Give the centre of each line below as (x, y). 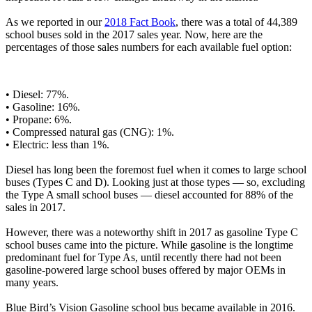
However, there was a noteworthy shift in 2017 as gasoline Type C (152, 233)
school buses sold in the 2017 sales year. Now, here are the (134, 35)
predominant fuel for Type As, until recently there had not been (143, 258)
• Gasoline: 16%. (43, 107)
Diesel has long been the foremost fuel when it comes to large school (156, 170)
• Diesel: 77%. (37, 95)
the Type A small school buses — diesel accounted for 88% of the (149, 195)
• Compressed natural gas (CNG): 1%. (90, 132)
